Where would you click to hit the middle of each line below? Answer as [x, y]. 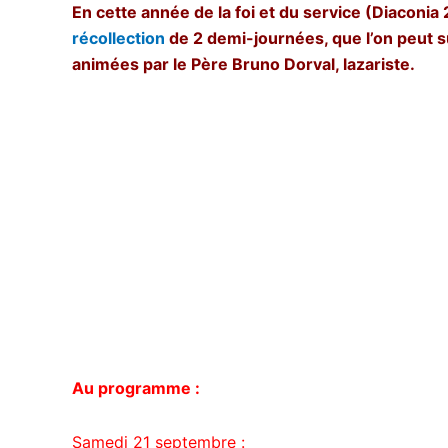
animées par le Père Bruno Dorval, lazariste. [243, 64]
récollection [118, 38]
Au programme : [136, 388]
